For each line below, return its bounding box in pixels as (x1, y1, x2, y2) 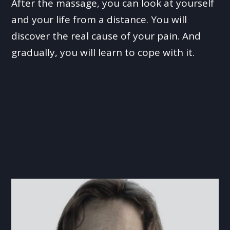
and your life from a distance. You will (11, 13, 187, 27)
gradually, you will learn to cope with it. (11, 46, 195, 60)
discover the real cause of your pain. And (11, 29, 201, 43)
